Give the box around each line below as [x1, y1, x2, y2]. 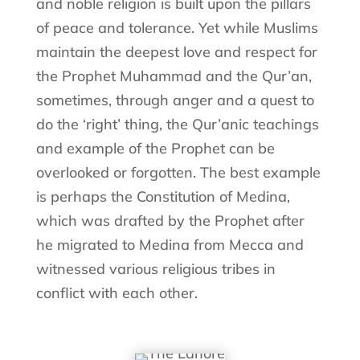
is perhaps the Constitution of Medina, [35, 186, 290, 206]
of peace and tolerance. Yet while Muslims [35, 18, 318, 37]
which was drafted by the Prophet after [35, 211, 305, 230]
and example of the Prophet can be [35, 138, 275, 157]
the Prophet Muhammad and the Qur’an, [35, 66, 312, 85]
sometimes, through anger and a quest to [35, 90, 314, 109]
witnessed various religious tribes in [35, 259, 276, 278]
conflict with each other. [35, 283, 198, 302]
